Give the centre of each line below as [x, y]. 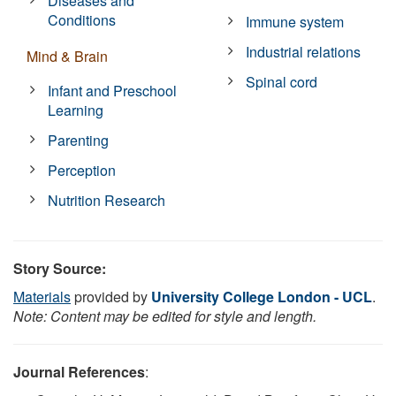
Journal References [79, 371]
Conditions [82, 19]
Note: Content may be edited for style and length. [165, 316]
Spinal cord [282, 81]
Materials [42, 296]
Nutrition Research [107, 200]
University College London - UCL [262, 296]
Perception [82, 170]
